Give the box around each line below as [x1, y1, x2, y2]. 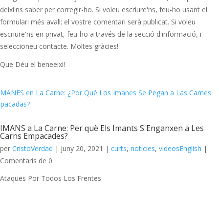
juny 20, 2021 [61, 144, 103, 153]
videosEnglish [159, 144, 201, 153]
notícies [131, 144, 155, 153]
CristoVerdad [12, 144, 53, 153]
